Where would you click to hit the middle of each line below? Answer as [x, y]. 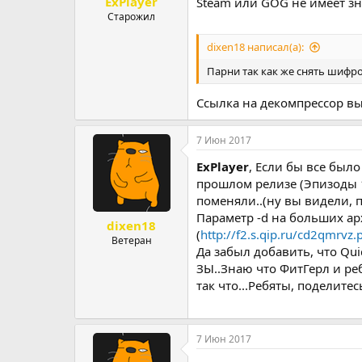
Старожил [131, 16]
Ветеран [131, 240]
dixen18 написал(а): [255, 47]
